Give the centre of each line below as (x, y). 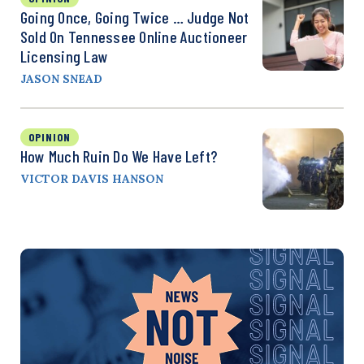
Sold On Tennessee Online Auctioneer (134, 36)
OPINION (50, 136)
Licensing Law (65, 56)
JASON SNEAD (61, 78)
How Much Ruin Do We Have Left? (119, 156)
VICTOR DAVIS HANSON (92, 178)
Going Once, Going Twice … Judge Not (135, 17)
